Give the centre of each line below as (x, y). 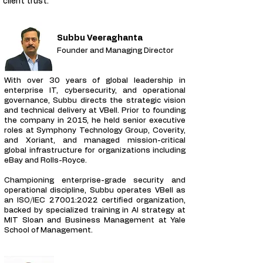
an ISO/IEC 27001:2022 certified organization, (95, 200)
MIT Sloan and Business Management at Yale (95, 220)
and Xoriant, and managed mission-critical (95, 141)
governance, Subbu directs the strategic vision (95, 101)
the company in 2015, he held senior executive (95, 121)
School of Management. (48, 230)
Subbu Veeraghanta (101, 38)
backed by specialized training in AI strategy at (95, 210)
